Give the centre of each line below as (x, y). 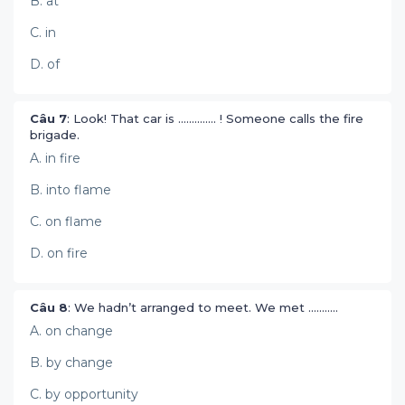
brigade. (57, 135)
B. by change (73, 363)
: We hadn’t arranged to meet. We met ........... (205, 307)
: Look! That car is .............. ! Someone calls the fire (215, 118)
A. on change (71, 331)
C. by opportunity (84, 394)
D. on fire (59, 253)
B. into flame (71, 190)
